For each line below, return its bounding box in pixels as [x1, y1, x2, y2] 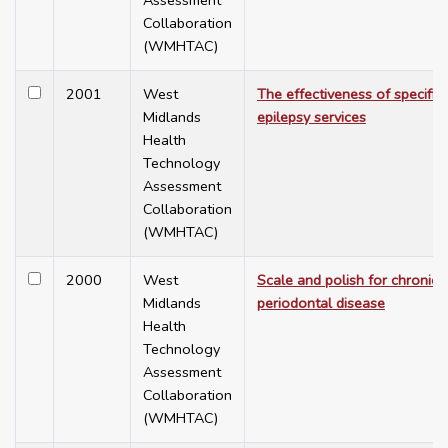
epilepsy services [257, 107, 366, 128]
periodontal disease [257, 293, 385, 314]
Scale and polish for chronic [257, 270, 438, 291]
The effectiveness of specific [257, 84, 442, 105]
